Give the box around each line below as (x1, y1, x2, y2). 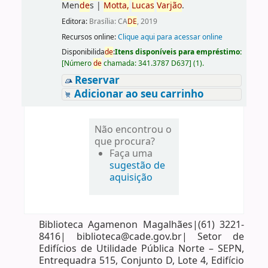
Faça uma (109, 146, 153, 161)
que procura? (95, 134, 156, 149)
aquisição (109, 170, 153, 185)
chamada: (101, 57, 138, 69)
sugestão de (109, 158, 166, 173)
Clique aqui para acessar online (117, 31, 223, 42)
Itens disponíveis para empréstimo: (114, 46, 242, 57)
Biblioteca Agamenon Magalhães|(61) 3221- (39, 217, 244, 232)
